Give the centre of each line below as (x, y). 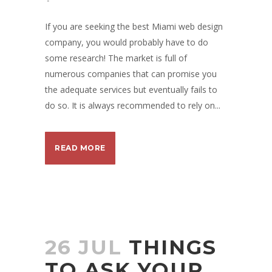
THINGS (173, 247)
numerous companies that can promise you (131, 74)
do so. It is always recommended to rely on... (133, 105)
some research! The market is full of (116, 58)
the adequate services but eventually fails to (131, 90)
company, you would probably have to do (127, 42)
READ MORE (80, 148)
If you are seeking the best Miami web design (134, 26)
